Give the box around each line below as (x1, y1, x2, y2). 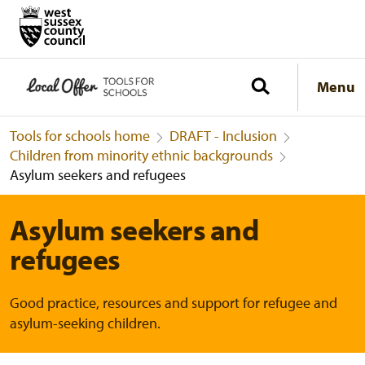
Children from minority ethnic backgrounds (10, 146, 273, 165)
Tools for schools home (10, 126, 150, 146)
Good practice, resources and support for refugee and (10, 293, 337, 313)
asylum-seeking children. (10, 314, 161, 333)
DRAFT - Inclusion (169, 126, 277, 146)
